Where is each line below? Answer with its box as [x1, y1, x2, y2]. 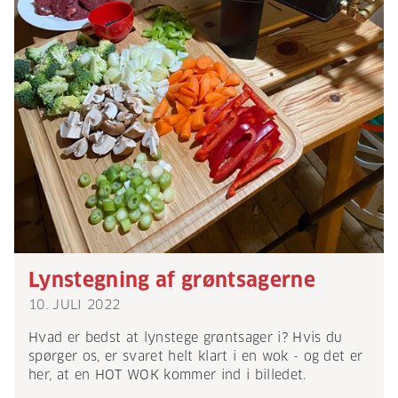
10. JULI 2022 [28, 297, 121, 314]
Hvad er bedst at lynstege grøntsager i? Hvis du [28, 330, 343, 346]
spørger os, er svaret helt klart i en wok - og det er [28, 348, 363, 365]
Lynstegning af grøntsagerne [28, 267, 315, 293]
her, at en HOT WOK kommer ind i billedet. [28, 367, 306, 384]
